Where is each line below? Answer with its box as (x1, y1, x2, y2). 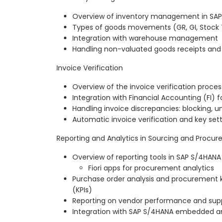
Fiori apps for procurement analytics (88, 163, 214, 173)
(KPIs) (72, 185, 92, 195)
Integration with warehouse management (72, 33, 218, 44)
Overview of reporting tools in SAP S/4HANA (72, 152, 221, 163)
